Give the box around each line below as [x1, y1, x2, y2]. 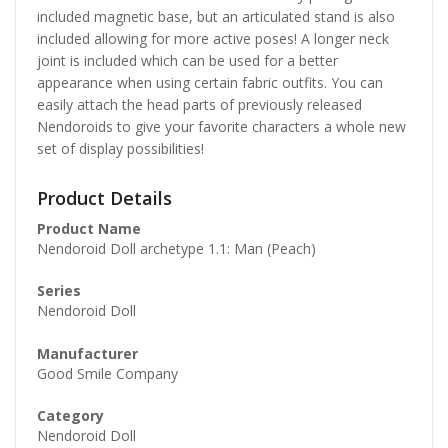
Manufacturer [37, 343, 138, 363]
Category [37, 406, 104, 426]
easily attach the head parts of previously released [37, 94, 362, 114]
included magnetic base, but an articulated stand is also [37, 6, 395, 26]
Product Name [37, 218, 141, 238]
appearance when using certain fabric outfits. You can [37, 72, 383, 92]
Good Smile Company [37, 363, 178, 383]
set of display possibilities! [37, 138, 204, 158]
